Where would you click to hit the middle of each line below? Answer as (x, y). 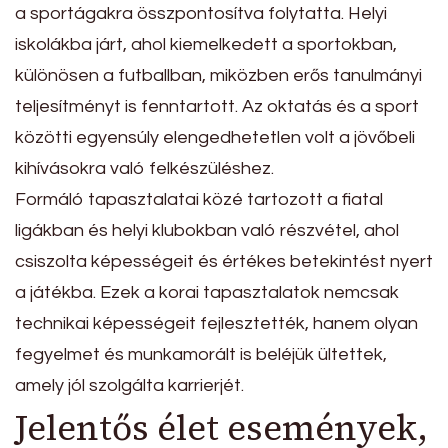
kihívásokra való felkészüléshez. (144, 169)
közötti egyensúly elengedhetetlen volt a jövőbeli (215, 138)
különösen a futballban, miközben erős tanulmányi (218, 76)
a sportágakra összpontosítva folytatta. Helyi (201, 14)
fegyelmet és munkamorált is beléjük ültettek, (201, 355)
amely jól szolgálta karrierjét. (129, 386)
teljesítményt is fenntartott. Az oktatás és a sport (217, 107)
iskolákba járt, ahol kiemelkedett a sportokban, (206, 45)
